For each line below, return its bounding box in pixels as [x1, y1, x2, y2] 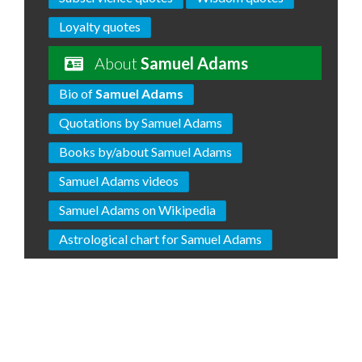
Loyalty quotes [59, 19, 141, 34]
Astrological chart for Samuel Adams [59, 231, 262, 246]
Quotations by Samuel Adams [59, 115, 222, 130]
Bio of [59, 86, 95, 101]
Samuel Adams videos [59, 173, 179, 188]
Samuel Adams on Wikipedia [59, 202, 216, 217]
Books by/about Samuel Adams [59, 144, 232, 159]
